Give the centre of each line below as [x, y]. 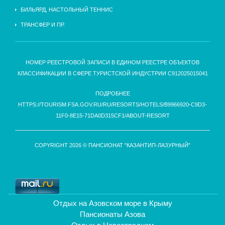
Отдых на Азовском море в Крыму [113, 203]
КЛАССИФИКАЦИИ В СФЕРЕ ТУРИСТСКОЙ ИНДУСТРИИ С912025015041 [113, 74]
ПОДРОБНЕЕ [113, 94]
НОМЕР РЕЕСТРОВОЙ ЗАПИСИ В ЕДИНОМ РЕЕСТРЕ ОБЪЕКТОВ [113, 63]
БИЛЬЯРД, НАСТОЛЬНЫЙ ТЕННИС [67, 10]
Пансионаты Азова [113, 214]
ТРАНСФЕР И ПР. [43, 25]
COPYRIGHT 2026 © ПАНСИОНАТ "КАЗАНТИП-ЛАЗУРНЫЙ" [113, 145]
